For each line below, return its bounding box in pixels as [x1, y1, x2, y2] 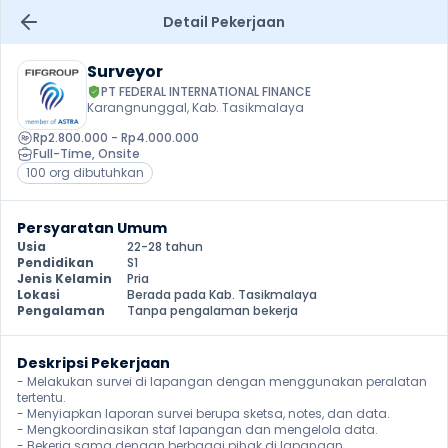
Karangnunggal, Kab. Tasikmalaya [87, 99, 304, 116]
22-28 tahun [127, 238, 203, 255]
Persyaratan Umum [17, 218, 167, 238]
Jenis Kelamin [17, 270, 112, 287]
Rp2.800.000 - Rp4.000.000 [33, 129, 199, 146]
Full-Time [33, 145, 92, 162]
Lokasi [17, 286, 60, 303]
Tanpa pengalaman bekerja [127, 302, 298, 319]
